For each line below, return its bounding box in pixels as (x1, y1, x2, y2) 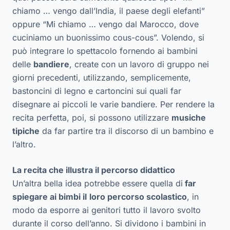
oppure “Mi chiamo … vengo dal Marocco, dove (12, 18, 199, 29)
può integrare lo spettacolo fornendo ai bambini (12, 45, 198, 56)
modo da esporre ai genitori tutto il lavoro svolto (12, 204, 201, 215)
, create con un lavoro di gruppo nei (69, 59, 209, 69)
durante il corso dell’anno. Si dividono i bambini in (12, 218, 206, 228)
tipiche (12, 125, 40, 136)
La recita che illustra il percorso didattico (12, 164, 175, 175)
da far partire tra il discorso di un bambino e (40, 125, 214, 136)
